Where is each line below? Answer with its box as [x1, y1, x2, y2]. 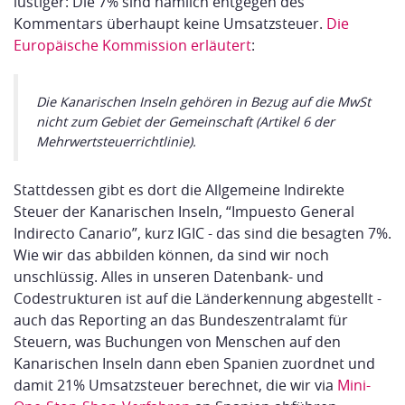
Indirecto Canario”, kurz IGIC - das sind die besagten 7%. [14, 223, 391, 244]
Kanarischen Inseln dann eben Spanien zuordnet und [14, 353, 375, 374]
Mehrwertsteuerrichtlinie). [36, 133, 196, 151]
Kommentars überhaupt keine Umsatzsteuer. [14, 14, 326, 34]
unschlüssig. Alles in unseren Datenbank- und [14, 267, 324, 287]
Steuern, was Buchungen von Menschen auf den [14, 332, 341, 353]
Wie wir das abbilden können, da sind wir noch [14, 245, 329, 266]
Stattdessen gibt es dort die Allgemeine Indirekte [14, 180, 344, 201]
